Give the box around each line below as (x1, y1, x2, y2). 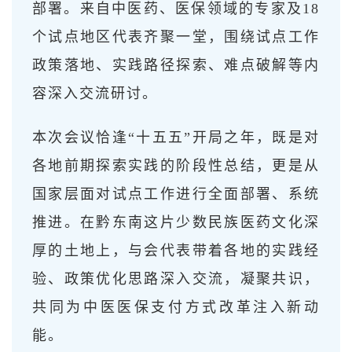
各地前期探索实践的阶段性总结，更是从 (32, 157, 320, 174)
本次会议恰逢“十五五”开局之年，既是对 (32, 129, 320, 145)
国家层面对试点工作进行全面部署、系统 (32, 185, 320, 202)
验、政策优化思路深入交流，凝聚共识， (32, 270, 320, 287)
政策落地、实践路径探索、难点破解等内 (32, 57, 320, 73)
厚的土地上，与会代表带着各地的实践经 (32, 242, 320, 258)
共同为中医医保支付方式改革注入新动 (32, 299, 320, 315)
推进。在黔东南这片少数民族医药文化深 (32, 214, 320, 230)
